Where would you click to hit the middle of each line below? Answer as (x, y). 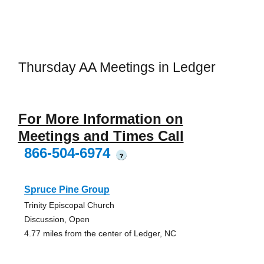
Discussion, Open (57, 219)
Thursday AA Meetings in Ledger (117, 67)
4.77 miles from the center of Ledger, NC (100, 233)
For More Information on (100, 118)
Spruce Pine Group (67, 189)
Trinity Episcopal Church (69, 205)
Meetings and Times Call (101, 136)
